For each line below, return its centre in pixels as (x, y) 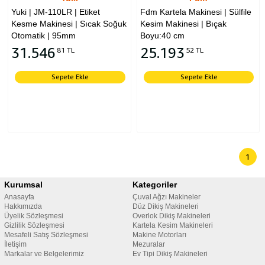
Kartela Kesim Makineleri (173, 225)
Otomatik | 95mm (44, 36)
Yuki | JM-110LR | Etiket (56, 12)
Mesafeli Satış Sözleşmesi (46, 235)
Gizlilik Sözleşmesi (34, 225)
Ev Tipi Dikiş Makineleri (170, 254)
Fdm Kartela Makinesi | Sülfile (195, 12)
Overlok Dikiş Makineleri (172, 216)
